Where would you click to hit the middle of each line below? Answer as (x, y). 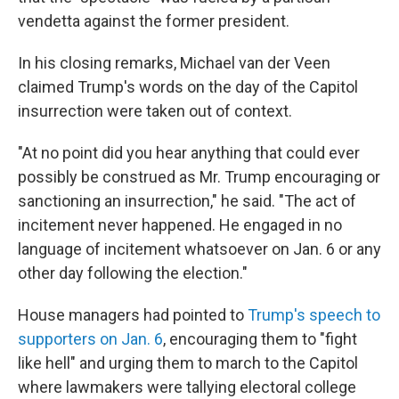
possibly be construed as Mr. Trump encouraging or (199, 177)
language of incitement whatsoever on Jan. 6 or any (199, 249)
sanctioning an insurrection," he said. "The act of (187, 201)
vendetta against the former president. (154, 21)
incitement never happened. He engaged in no (180, 225)
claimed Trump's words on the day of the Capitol (188, 87)
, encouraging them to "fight (260, 339)
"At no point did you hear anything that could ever (189, 153)
